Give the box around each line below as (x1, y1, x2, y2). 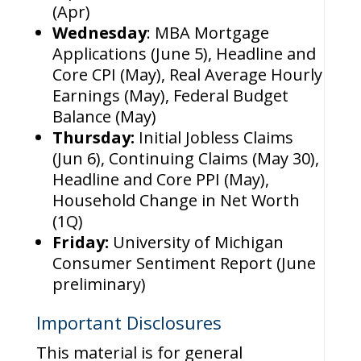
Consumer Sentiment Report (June (52, 252, 316, 274)
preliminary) (52, 273, 146, 295)
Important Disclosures (35, 310, 222, 334)
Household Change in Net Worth (52, 189, 300, 211)
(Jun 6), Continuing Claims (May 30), (52, 147, 319, 169)
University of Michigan (112, 231, 284, 253)
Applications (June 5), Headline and (52, 43, 316, 64)
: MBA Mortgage (146, 22, 269, 44)
